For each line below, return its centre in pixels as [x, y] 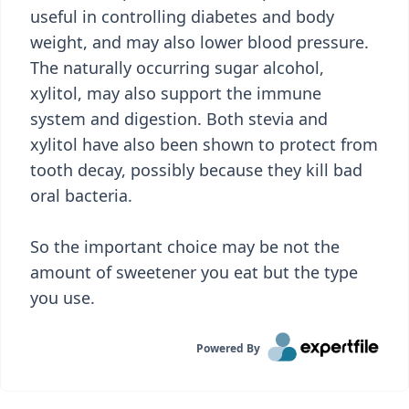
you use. [63, 298]
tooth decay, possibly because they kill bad [196, 170]
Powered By [229, 348]
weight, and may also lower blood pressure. [199, 42]
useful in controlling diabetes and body [182, 16]
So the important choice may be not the [185, 246]
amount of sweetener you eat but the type [194, 272]
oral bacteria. [81, 195]
